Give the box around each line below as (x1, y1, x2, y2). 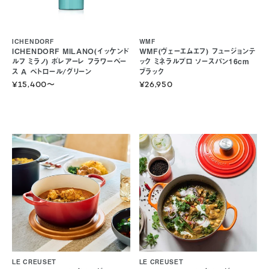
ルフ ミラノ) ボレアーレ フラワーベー (12, 55, 127, 67)
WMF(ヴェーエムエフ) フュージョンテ (139, 45, 256, 56)
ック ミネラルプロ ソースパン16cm (139, 55, 249, 67)
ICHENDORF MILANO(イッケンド (12, 45, 130, 56)
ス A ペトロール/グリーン (12, 65, 92, 77)
